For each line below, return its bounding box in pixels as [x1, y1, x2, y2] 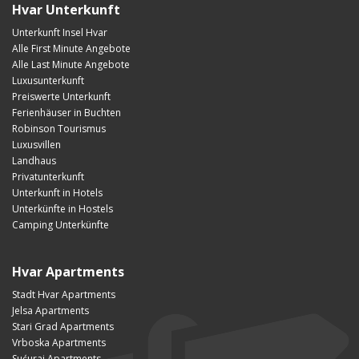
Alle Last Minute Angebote [12, 57, 130, 71]
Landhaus [12, 153, 56, 167]
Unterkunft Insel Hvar [12, 25, 107, 39]
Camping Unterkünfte [12, 217, 109, 232]
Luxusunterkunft [12, 73, 84, 87]
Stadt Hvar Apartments [12, 287, 115, 301]
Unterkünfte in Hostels [12, 201, 113, 216]
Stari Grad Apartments [12, 319, 114, 333]
